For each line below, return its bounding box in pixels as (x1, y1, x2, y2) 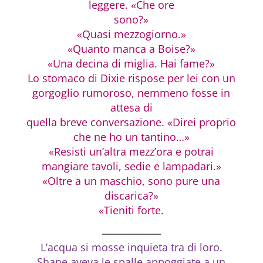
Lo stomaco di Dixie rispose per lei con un (27, 70, 235, 85)
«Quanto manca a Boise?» (67, 41, 195, 56)
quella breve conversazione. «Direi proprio (26, 114, 237, 129)
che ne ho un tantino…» (73, 129, 190, 144)
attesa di (110, 100, 153, 114)
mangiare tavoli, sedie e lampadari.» (41, 159, 221, 173)
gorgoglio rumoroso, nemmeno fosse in (32, 85, 231, 100)
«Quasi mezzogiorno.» (76, 26, 186, 41)
